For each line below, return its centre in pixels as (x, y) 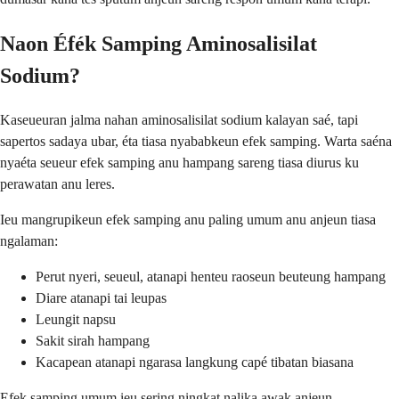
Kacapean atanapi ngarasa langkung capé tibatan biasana (195, 362)
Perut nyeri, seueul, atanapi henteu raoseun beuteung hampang (211, 277)
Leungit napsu (76, 320)
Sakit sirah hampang (93, 341)
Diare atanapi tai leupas (101, 298)
